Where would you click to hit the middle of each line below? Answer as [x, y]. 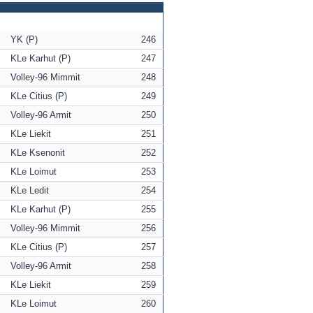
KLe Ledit [30, 191]
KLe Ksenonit [38, 153]
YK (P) [24, 40]
